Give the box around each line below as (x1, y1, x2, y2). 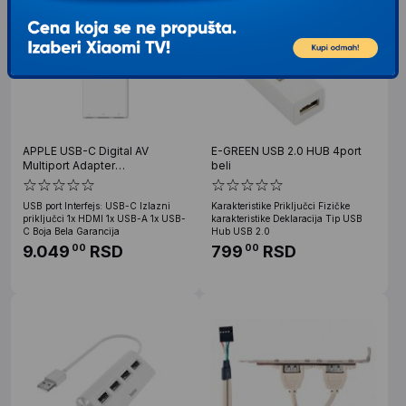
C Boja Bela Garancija (23, 225, 120, 237)
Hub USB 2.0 (211, 225, 270, 237)
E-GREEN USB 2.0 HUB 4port (211, 143, 362, 158)
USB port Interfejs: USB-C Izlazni (23, 199, 170, 211)
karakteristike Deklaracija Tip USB (211, 212, 362, 224)
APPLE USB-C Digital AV (23, 143, 149, 158)
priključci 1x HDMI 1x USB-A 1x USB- (23, 212, 186, 224)
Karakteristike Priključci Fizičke (211, 199, 350, 211)
